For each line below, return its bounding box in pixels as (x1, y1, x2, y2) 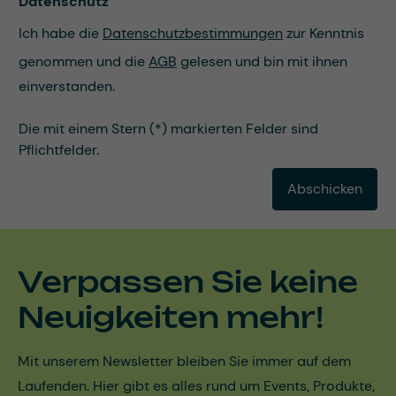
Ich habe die (19, 24, 103, 43)
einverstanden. (19, 77, 115, 96)
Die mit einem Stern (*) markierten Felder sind (19, 119, 318, 139)
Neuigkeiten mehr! (18, 300, 324, 336)
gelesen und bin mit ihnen (177, 52, 347, 72)
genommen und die (19, 52, 148, 72)
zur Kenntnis (283, 24, 364, 43)
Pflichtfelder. (19, 141, 99, 160)
